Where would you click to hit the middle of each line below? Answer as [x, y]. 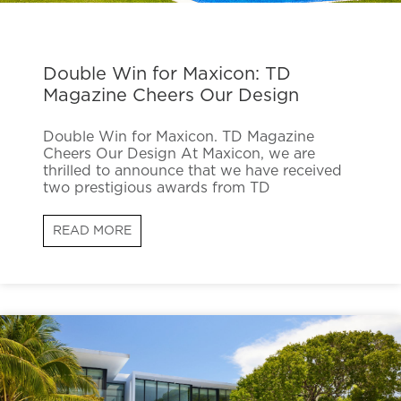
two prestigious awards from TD [157, 188]
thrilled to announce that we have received [192, 171]
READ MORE [92, 231]
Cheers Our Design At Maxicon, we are [179, 154]
